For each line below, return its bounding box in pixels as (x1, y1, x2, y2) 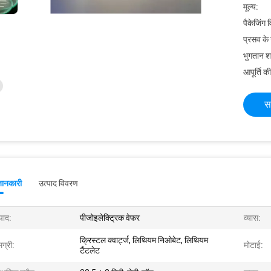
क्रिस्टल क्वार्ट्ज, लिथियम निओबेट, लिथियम (80, 235, 208, 245)
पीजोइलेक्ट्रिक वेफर (80, 213, 140, 223)
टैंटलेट (80, 246, 100, 255)
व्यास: (244, 213, 261, 223)
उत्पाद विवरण (39, 178, 78, 188)
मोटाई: (244, 240, 263, 250)
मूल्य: (243, 2, 258, 11)
